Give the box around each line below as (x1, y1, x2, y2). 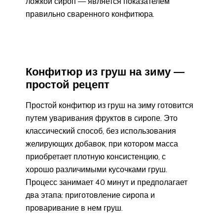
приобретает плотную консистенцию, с (26, 151, 166, 162)
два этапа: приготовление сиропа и (26, 190, 155, 200)
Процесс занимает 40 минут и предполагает (26, 177, 187, 187)
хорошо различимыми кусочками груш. (26, 164, 167, 175)
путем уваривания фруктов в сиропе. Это (26, 113, 178, 123)
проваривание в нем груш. (26, 203, 123, 213)
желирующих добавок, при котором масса (26, 139, 178, 149)
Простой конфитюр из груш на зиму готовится (26, 100, 193, 110)
